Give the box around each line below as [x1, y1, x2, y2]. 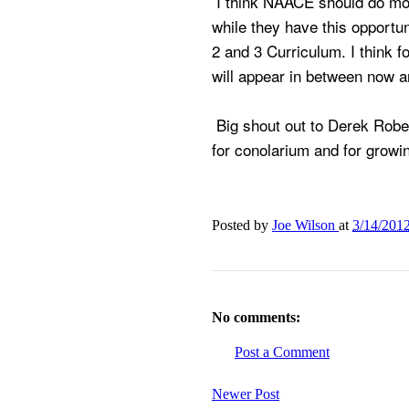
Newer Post [212, 385, 279, 402]
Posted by [212, 216, 272, 233]
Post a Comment [235, 343, 330, 360]
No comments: [212, 309, 300, 325]
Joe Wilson [272, 216, 335, 233]
